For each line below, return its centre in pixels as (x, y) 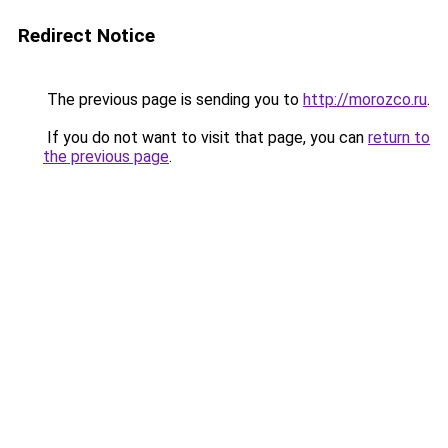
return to (399, 137)
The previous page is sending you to (173, 99)
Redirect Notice (86, 35)
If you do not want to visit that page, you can (205, 137)
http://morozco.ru (365, 99)
